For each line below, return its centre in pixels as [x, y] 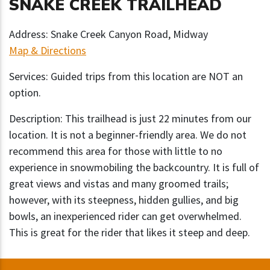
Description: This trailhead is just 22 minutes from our [130, 119]
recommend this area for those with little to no [116, 151]
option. [25, 93]
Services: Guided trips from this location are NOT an [126, 77]
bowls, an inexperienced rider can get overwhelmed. [125, 216]
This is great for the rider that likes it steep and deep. [130, 233]
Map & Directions [48, 51]
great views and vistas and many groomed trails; [119, 184]
